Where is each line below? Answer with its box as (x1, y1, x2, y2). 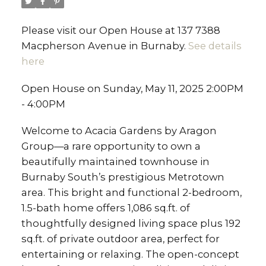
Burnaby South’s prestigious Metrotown (21, 171, 224, 183)
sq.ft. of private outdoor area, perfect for (21, 233, 220, 245)
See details (188, 39, 242, 52)
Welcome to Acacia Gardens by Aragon (21, 125, 217, 137)
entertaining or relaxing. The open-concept (21, 248, 239, 261)
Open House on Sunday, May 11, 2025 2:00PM (21, 82, 243, 94)
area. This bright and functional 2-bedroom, (21, 186, 242, 199)
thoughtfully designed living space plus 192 (21, 217, 240, 230)
